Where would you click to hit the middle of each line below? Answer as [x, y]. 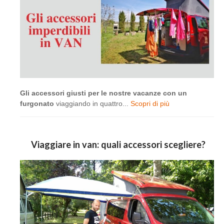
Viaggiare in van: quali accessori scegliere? [117, 145]
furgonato [37, 104]
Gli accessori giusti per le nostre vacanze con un [103, 93]
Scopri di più [150, 104]
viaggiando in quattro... [92, 104]
